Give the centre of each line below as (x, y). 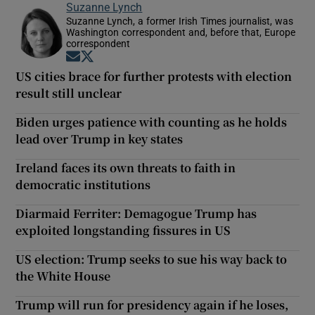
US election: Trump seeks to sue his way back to (152, 259)
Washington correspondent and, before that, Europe (181, 32)
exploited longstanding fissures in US (123, 230)
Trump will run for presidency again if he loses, (152, 304)
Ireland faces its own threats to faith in (126, 167)
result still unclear (69, 93)
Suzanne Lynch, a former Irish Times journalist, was (180, 21)
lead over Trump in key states (99, 139)
